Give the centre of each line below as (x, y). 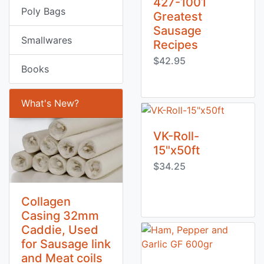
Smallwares (47, 40)
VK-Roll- (176, 136)
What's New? (50, 103)
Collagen (46, 201)
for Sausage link (66, 244)
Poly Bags (43, 11)
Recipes (176, 45)
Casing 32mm (60, 215)
